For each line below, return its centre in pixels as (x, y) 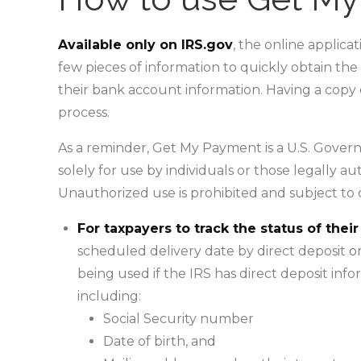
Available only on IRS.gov (145, 45)
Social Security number (178, 319)
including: (109, 296)
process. (84, 112)
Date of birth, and (160, 341)
